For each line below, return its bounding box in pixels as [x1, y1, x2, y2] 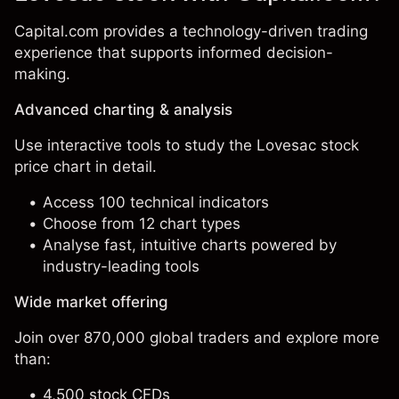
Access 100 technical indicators [43, 193, 269, 211]
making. [14, 65, 70, 83]
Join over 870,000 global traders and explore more [14, 329, 379, 346]
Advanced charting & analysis [14, 101, 232, 118]
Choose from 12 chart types [43, 215, 240, 232]
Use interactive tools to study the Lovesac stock [14, 136, 359, 154]
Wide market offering [14, 293, 168, 311]
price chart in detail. [14, 158, 157, 175]
